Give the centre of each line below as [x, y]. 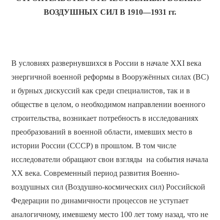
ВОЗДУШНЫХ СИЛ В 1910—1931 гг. [110, 12]
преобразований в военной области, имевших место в [102, 132]
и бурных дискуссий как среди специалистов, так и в [100, 91]
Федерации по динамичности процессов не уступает [100, 201]
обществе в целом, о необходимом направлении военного [108, 105]
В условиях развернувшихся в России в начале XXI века [106, 63]
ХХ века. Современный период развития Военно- [95, 173]
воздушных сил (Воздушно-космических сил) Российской [108, 187]
